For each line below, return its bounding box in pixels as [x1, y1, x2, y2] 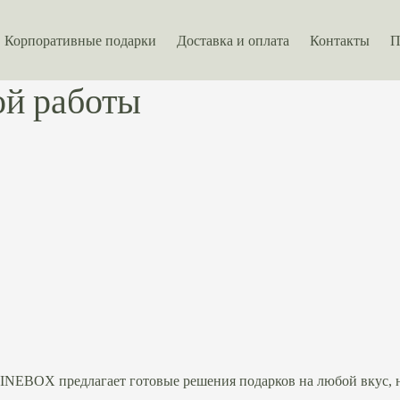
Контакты [310, 32, 370, 48]
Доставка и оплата [177, 32, 289, 48]
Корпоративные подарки [4, 32, 156, 48]
